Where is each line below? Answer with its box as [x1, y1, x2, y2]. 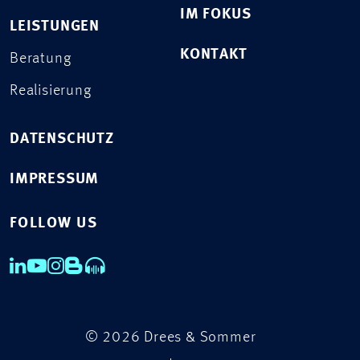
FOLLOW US [10, 215, 97, 231]
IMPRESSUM [10, 171, 100, 187]
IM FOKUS [180, 6, 252, 22]
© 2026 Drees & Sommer [84, 329, 256, 346]
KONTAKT [180, 47, 247, 63]
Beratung [10, 51, 72, 67]
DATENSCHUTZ [10, 131, 114, 147]
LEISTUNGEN [10, 18, 100, 35]
